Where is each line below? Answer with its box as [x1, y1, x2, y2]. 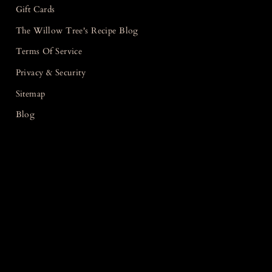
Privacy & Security [15, 67, 86, 79]
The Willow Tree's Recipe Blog [15, 24, 138, 36]
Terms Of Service [15, 46, 83, 58]
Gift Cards [15, 4, 55, 16]
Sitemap [15, 87, 46, 100]
